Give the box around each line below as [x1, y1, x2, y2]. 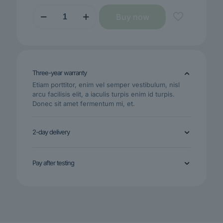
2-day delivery [32, 128, 70, 136]
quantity [32, 32, 56, 41]
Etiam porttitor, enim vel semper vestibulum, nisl [32, 81, 180, 89]
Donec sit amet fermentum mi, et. [32, 100, 135, 108]
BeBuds [32, 4, 56, 12]
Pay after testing [32, 159, 74, 167]
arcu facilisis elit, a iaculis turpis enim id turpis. [32, 90, 175, 99]
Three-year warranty [32, 69, 87, 77]
